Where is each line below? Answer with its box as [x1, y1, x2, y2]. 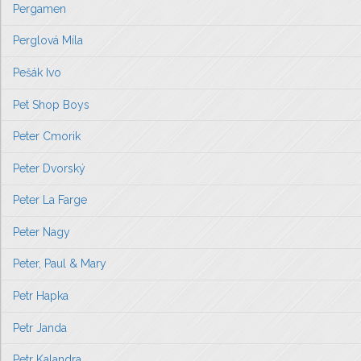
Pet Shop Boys [13, 98, 89, 111]
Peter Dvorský [13, 161, 85, 175]
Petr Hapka [13, 289, 68, 303]
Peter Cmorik [13, 130, 81, 143]
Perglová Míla [13, 34, 83, 48]
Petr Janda [13, 321, 67, 334]
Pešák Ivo [13, 65, 61, 79]
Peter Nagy [13, 225, 70, 239]
